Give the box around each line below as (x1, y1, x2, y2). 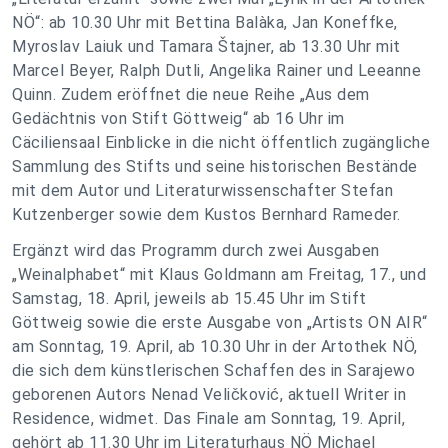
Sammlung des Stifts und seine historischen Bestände (12, 157, 418, 176)
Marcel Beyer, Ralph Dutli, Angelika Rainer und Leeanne (12, 61, 421, 80)
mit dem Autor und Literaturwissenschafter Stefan (12, 181, 393, 200)
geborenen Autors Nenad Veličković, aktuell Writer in (12, 385, 406, 404)
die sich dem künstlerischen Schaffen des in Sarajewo (12, 361, 415, 380)
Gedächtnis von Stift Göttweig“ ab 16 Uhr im (12, 109, 345, 128)
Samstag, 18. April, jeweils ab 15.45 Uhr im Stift (12, 289, 367, 308)
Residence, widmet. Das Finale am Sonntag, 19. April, (12, 409, 405, 428)
